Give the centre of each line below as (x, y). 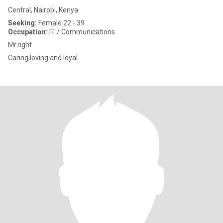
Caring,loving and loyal (43, 58)
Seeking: (22, 23)
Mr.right (20, 45)
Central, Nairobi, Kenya (43, 10)
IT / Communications (81, 32)
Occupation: (28, 32)
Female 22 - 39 (61, 23)
